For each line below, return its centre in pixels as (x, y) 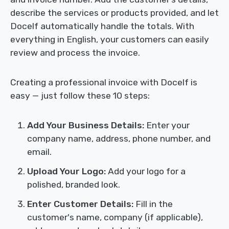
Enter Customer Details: (80, 204)
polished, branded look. (74, 185)
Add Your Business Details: (86, 125)
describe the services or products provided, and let (114, 13)
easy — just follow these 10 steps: (80, 96)
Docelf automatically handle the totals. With (102, 26)
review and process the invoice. (75, 53)
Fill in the (153, 204)
